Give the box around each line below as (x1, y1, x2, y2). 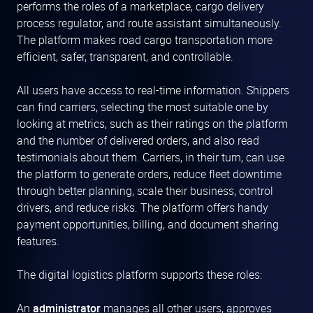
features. (17, 233, 59, 249)
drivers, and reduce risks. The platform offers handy (17, 200, 268, 216)
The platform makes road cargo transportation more (17, 32, 272, 48)
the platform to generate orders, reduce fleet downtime (17, 166, 282, 182)
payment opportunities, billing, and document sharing (17, 217, 279, 233)
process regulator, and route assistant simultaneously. (17, 15, 282, 31)
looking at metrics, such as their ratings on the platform (17, 116, 288, 132)
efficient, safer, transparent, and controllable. (17, 49, 233, 65)
